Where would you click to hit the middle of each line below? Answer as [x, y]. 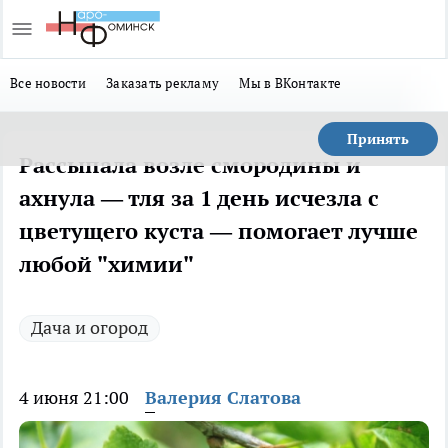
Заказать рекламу [162, 83]
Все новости [48, 83]
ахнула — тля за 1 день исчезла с [199, 198]
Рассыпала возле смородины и [190, 165]
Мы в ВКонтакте [290, 83]
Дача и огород [89, 327]
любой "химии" [106, 264]
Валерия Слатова [223, 397]
